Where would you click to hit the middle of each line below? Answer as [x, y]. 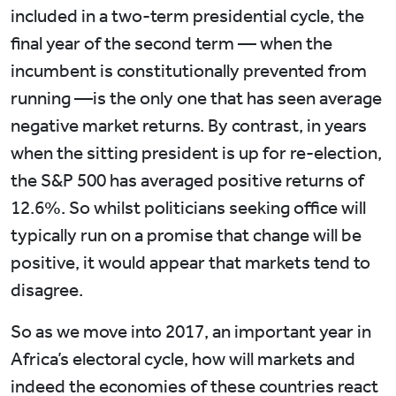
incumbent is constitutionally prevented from [189, 71]
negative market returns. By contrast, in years [189, 126]
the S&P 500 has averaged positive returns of [187, 181]
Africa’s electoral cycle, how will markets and [183, 359]
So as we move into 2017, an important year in [191, 332]
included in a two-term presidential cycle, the [187, 16]
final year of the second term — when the [171, 44]
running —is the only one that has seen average [196, 99]
